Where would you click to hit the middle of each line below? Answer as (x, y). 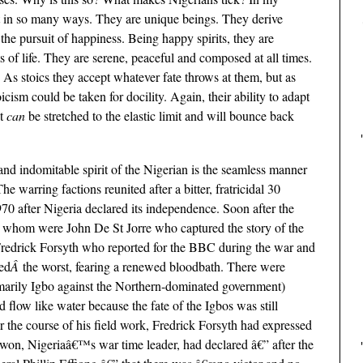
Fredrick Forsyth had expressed (232, 324)
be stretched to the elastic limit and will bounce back (160, 115)
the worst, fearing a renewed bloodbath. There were (154, 266)
